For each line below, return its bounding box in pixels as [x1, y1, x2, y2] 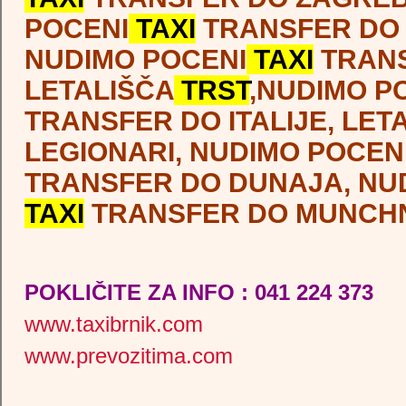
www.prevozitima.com [24, 343, 233, 368]
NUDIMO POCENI [24, 43, 246, 74]
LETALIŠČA [24, 74, 174, 105]
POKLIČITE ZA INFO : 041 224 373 [24, 279, 373, 304]
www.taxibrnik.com [24, 311, 203, 336]
